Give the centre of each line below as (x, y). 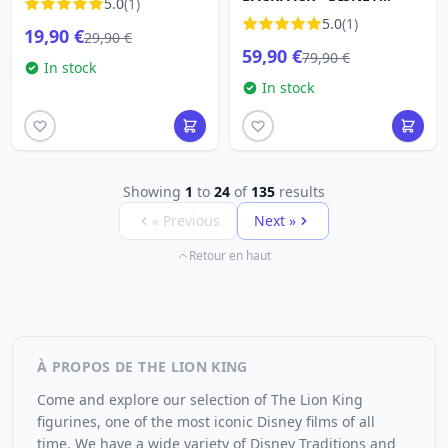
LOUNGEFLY (284, 15)
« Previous (186, 220)
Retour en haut (230, 255)
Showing (154, 191)
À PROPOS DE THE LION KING (142, 366)
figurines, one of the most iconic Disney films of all (206, 421)
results (300, 191)
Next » (275, 220)
